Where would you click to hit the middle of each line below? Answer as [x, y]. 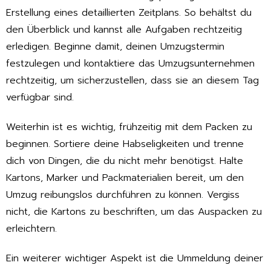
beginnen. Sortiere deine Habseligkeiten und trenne [125, 144]
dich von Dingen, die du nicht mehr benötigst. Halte [125, 161]
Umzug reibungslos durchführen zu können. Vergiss [123, 195]
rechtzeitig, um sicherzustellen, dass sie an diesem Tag [132, 81]
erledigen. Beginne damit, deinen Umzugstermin [115, 47]
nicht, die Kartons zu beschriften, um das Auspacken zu [134, 212]
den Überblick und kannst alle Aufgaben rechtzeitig [124, 30]
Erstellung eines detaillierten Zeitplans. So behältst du [129, 13]
